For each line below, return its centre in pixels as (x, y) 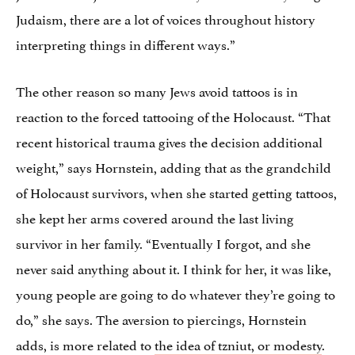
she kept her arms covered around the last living (155, 217)
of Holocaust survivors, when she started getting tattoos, (176, 191)
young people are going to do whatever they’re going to (176, 293)
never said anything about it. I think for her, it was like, (174, 267)
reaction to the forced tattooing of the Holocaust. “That (173, 115)
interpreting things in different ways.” (126, 43)
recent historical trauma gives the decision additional (169, 141)
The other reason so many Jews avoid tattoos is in (157, 90)
